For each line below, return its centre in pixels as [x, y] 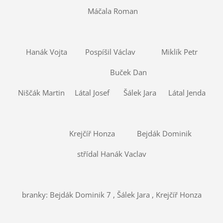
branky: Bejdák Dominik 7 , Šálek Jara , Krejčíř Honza [111, 194]
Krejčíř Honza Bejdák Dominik [111, 134]
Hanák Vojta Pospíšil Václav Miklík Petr [111, 52]
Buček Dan [111, 72]
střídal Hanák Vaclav [111, 154]
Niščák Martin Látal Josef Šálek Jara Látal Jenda [111, 93]
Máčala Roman [111, 11]
